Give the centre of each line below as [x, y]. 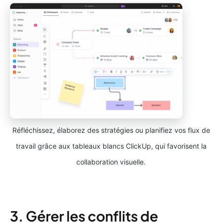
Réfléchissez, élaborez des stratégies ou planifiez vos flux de [111, 130]
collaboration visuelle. [111, 162]
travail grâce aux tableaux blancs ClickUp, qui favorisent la [111, 146]
